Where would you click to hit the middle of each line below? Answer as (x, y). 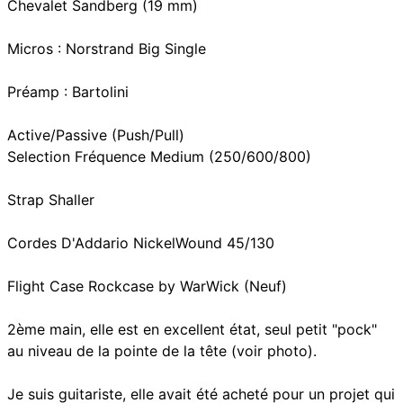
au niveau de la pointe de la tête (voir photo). (162, 351)
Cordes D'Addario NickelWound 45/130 (141, 243)
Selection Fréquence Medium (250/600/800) (159, 157)
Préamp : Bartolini (68, 92)
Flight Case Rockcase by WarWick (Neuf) (147, 286)
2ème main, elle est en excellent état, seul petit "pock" (192, 329)
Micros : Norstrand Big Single (107, 49)
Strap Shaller (51, 200)
